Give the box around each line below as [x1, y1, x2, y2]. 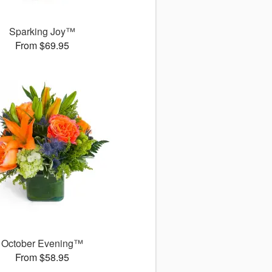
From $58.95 [15, 250, 69, 265]
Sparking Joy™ [8, 24, 75, 39]
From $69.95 [15, 38, 69, 53]
